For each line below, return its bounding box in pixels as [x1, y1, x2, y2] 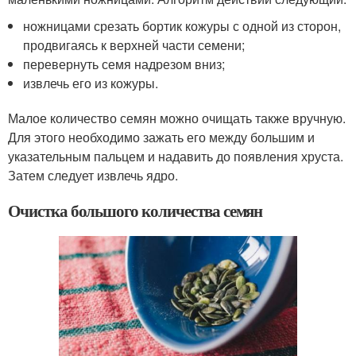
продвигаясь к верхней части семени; [23, 36, 246, 55]
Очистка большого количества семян [8, 199, 263, 223]
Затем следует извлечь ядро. [8, 166, 178, 185]
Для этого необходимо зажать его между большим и [8, 128, 315, 147]
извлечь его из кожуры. [23, 74, 159, 93]
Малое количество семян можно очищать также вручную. [8, 109, 346, 128]
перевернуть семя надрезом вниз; [23, 55, 226, 74]
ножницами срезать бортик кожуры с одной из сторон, [23, 17, 342, 36]
